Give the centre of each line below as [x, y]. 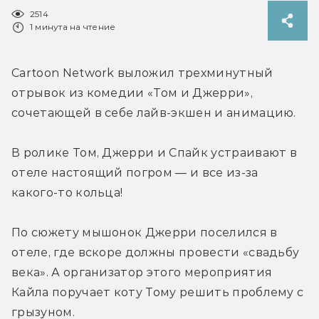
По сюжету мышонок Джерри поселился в [145, 232]
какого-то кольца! [67, 192]
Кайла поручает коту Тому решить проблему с [158, 292]
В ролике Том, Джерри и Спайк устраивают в [155, 152]
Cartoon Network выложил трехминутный [142, 73]
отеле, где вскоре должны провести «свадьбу [156, 252]
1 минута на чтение [73, 26]
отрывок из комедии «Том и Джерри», [132, 93]
